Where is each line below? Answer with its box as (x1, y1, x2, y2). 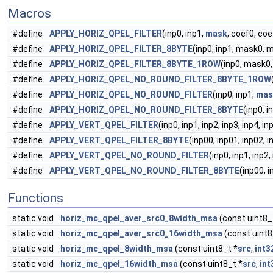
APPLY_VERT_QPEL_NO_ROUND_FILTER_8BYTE (49, 166, 239, 175)
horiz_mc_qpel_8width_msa (60, 244, 173, 253)
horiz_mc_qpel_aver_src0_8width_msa (60, 213, 218, 223)
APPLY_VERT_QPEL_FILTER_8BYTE (49, 135, 189, 145)
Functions (8, 191, 63, 205)
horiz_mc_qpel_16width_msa (60, 259, 178, 269)
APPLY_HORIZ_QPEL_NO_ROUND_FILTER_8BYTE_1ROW (49, 74, 271, 84)
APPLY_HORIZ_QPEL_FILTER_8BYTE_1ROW (49, 59, 221, 69)
